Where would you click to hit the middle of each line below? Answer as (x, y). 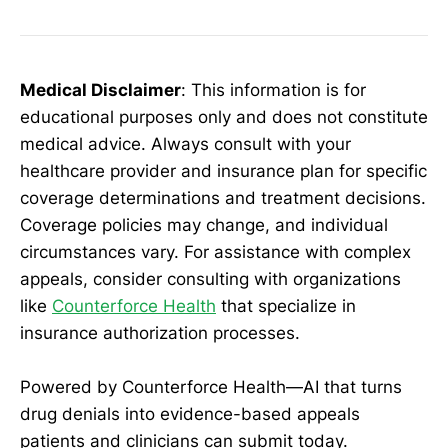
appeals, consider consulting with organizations (210, 278)
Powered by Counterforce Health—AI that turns (211, 386)
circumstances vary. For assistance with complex (215, 251)
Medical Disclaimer (100, 89)
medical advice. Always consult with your (185, 143)
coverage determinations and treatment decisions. (223, 197)
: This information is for (273, 89)
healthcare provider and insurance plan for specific (223, 170)
